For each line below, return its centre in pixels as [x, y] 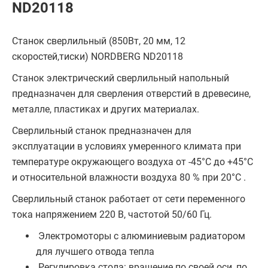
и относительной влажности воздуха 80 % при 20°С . [129, 177]
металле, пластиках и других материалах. [106, 109]
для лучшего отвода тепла [95, 252]
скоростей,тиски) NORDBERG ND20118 [98, 57]
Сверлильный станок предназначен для [102, 131]
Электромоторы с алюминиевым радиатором [141, 236]
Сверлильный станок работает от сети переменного [129, 199]
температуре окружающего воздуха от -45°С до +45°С [133, 162]
